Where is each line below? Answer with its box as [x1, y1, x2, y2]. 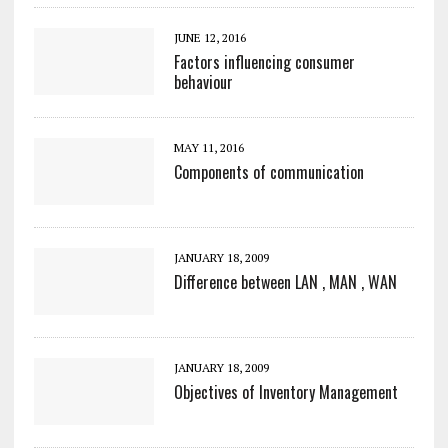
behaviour [173, 69, 233, 94]
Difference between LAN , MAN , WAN [173, 269, 397, 294]
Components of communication [173, 159, 364, 184]
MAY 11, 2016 [173, 139, 244, 155]
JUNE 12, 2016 [173, 29, 246, 45]
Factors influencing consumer [173, 49, 355, 74]
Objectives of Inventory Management [173, 379, 398, 404]
